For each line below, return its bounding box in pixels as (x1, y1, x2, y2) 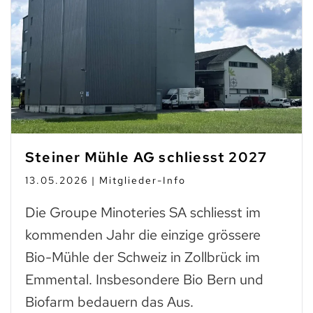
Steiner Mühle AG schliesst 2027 (25, 147, 268, 166)
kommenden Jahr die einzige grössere (25, 225, 261, 244)
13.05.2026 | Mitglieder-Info (25, 173, 186, 187)
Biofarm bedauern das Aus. (25, 292, 194, 311)
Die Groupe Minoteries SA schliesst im (25, 203, 261, 221)
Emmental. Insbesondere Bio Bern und (25, 270, 263, 289)
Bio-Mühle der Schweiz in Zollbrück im (25, 247, 260, 266)
